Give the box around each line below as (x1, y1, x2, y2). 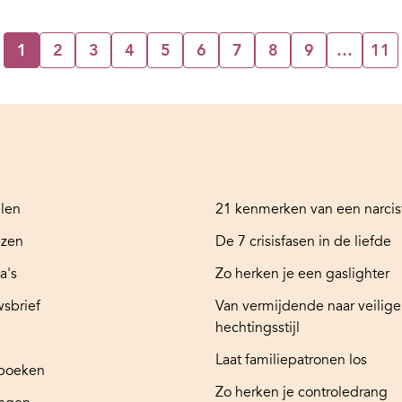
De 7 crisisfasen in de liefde (215, 232, 391, 250)
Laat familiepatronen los (215, 350, 367, 369)
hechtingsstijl (215, 318, 300, 336)
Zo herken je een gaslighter (215, 264, 389, 283)
